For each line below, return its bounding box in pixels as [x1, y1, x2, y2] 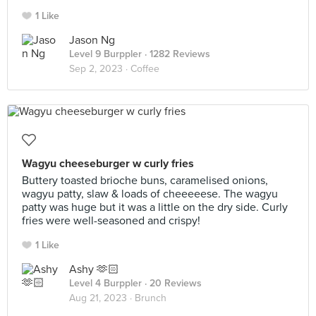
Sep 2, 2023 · [69, 63, 130, 75]
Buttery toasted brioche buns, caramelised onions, [22, 174, 268, 188]
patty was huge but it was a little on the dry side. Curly [22, 200, 288, 214]
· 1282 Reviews [142, 48, 210, 60]
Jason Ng [69, 33, 115, 47]
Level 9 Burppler [69, 48, 142, 60]
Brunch [135, 292, 166, 304]
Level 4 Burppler [69, 277, 142, 289]
